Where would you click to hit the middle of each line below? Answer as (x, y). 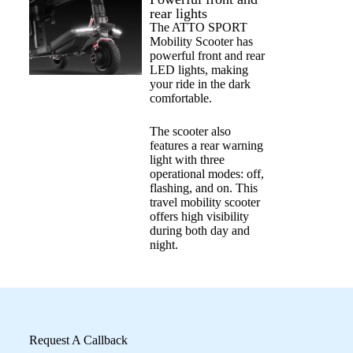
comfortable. (180, 98)
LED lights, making (199, 69)
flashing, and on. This (203, 188)
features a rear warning (206, 145)
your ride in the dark (200, 84)
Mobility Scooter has (201, 41)
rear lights (178, 13)
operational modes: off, (206, 173)
